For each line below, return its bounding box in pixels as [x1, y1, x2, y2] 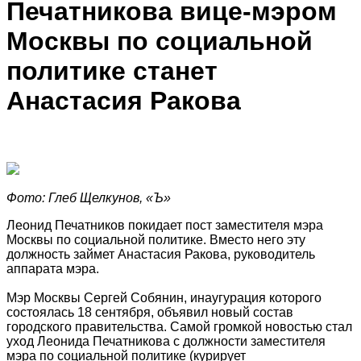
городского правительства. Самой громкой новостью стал [6, 320, 352, 334]
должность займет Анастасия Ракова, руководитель [6, 247, 315, 262]
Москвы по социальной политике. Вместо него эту [6, 233, 305, 247]
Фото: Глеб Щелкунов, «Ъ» [6, 191, 171, 205]
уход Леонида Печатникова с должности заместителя [6, 334, 326, 349]
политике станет [6, 56, 218, 85]
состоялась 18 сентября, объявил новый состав [6, 305, 293, 320]
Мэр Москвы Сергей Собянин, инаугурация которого [6, 291, 322, 305]
